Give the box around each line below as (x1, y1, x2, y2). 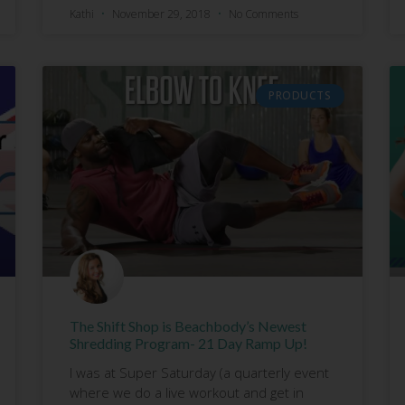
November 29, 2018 (109, 5, 214, 22)
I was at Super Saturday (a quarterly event (70, 363, 330, 381)
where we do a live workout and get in (70, 382, 305, 401)
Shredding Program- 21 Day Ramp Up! (70, 334, 308, 352)
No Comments (229, 5, 299, 22)
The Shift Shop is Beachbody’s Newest (70, 316, 307, 334)
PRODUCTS (268, 87, 332, 103)
